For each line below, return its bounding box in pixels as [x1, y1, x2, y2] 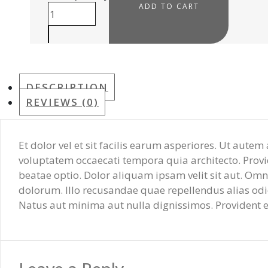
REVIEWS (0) [26, 95, 99, 109]
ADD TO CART [138, 1, 199, 11]
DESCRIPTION [26, 80, 108, 94]
